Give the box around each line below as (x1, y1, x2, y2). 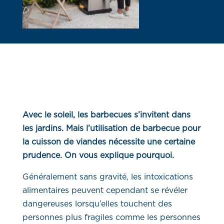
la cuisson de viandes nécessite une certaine (22, 138, 195, 146)
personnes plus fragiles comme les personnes (22, 213, 200, 222)
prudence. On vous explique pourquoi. (22, 151, 174, 160)
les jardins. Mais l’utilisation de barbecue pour (22, 124, 200, 133)
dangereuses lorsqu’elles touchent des (22, 200, 172, 208)
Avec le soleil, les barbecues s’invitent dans (22, 111, 190, 119)
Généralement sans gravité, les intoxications (22, 173, 193, 181)
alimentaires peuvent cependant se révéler (22, 186, 187, 195)
